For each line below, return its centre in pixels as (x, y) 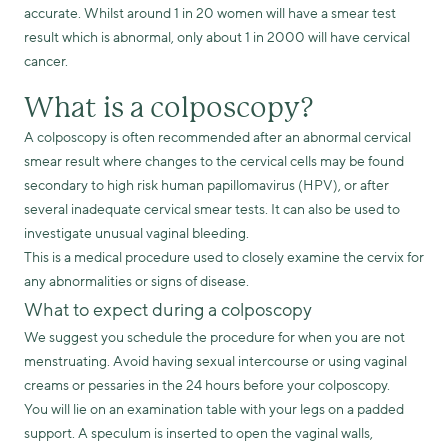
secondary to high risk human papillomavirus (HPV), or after (206, 185)
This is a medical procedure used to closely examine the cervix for (224, 257)
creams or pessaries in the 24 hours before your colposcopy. (207, 385)
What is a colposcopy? (169, 107)
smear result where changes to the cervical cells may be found (214, 161)
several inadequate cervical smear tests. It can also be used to (212, 209)
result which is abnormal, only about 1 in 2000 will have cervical (217, 37)
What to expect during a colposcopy (168, 310)
